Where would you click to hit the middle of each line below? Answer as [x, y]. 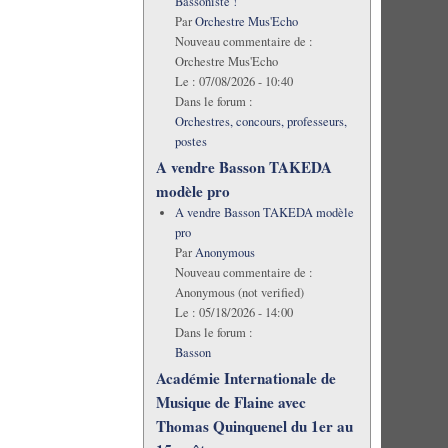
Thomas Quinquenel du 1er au [254, 425]
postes [190, 141]
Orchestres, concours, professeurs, [260, 121]
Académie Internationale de [245, 377]
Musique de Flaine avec [230, 401]
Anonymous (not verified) [239, 292]
